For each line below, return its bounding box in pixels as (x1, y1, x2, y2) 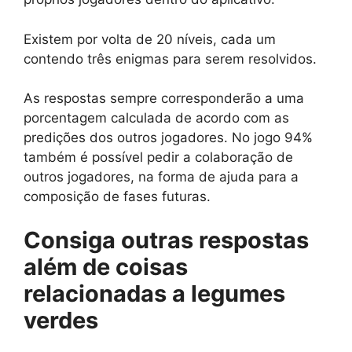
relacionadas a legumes (24, 279, 285, 307)
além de (24, 252, 115, 280)
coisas (115, 252, 188, 280)
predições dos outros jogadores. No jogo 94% (24, 130, 313, 146)
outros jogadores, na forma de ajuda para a (24, 169, 299, 185)
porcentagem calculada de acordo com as (24, 110, 289, 126)
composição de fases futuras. (24, 189, 211, 205)
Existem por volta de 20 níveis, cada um (24, 31, 276, 47)
